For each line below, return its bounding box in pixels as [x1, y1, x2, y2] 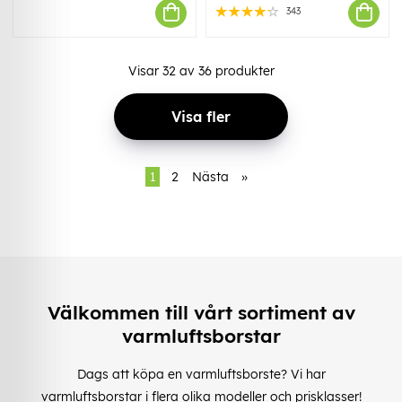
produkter [211, 62, 275, 79]
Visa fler [171, 107, 231, 126]
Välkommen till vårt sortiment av [47, 301, 355, 325]
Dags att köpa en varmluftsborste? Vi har [76, 365, 326, 382]
